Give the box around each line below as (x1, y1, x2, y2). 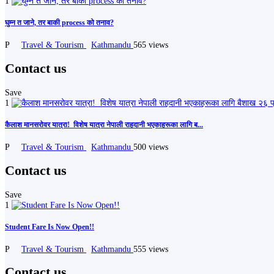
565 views (133, 40, 168, 50)
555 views (133, 243, 168, 254)
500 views (133, 141, 168, 152)
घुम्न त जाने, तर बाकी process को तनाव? (5, 18, 114, 28)
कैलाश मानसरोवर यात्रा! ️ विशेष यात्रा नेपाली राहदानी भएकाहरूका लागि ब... (5, 120, 203, 129)
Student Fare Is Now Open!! (5, 222, 94, 231)
